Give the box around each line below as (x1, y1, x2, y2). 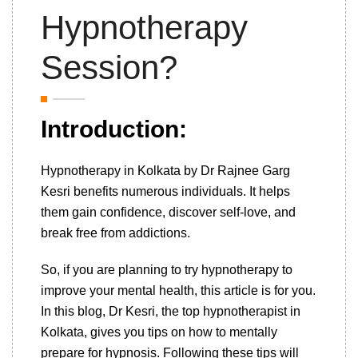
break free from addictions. (41, 226, 193, 240)
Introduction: (41, 116, 187, 142)
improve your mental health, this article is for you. (41, 284, 316, 297)
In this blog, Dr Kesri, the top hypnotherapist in (41, 304, 300, 318)
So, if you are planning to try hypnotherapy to (41, 263, 292, 276)
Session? (41, 49, 177, 86)
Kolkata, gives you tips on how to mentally (41, 325, 277, 339)
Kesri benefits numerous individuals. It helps (41, 185, 290, 198)
